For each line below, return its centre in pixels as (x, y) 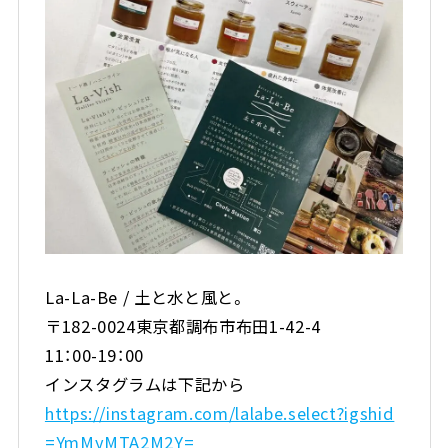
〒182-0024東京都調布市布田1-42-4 (182, 325)
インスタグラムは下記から (144, 383)
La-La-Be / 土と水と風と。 (145, 296)
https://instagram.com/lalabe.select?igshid (219, 412)
